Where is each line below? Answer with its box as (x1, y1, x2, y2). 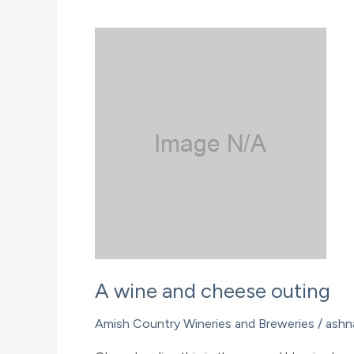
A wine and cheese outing (95, 277, 330, 303)
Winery (94, 17, 133, 33)
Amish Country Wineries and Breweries (95, 315, 314, 331)
